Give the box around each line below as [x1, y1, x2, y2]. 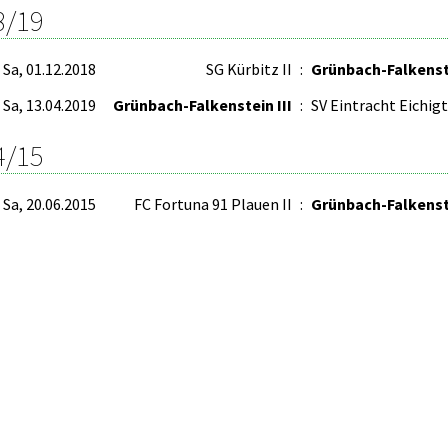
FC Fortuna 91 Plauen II [134, 194, 292, 214]
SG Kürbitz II [206, 59, 292, 79]
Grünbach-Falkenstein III [113, 95, 292, 115]
